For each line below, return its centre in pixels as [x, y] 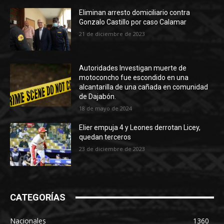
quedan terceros [105, 137]
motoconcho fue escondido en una [134, 78]
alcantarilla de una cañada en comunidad [144, 87]
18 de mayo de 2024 [106, 108]
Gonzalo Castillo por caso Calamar [133, 22]
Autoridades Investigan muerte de [133, 68]
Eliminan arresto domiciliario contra [135, 12]
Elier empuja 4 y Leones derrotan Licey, [140, 128]
